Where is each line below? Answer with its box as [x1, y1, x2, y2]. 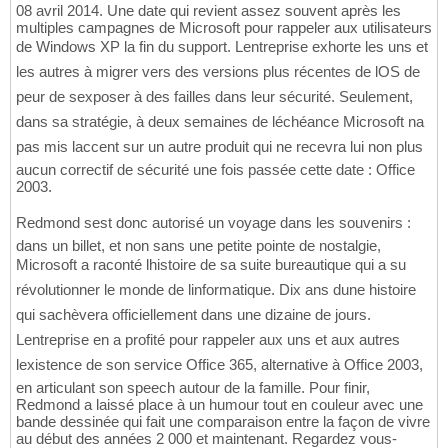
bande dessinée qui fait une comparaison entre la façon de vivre [16, 412, 430, 430]
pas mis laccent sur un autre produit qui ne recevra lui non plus [16, 137, 423, 155]
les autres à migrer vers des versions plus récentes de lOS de [16, 62, 420, 80]
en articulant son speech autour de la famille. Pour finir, [16, 378, 370, 396]
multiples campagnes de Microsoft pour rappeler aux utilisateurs [16, 18, 432, 36]
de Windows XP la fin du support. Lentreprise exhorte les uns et [16, 37, 428, 55]
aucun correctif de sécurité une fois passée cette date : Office [16, 160, 415, 178]
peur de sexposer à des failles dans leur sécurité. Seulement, [16, 87, 413, 105]
